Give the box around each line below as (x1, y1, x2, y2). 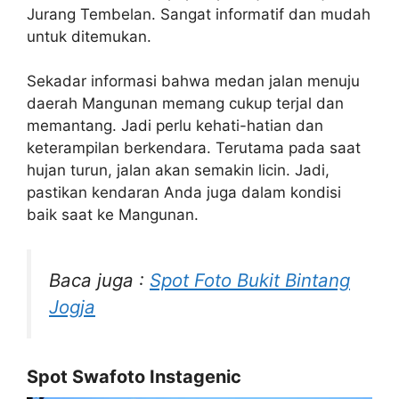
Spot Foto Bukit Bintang (150, 268, 350, 291)
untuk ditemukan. (27, 27, 151, 45)
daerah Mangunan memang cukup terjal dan (27, 94, 344, 112)
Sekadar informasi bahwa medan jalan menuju (27, 72, 360, 90)
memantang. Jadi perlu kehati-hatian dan (27, 117, 323, 134)
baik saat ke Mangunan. (27, 206, 199, 224)
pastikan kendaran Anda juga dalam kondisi (27, 183, 341, 201)
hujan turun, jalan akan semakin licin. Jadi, (27, 161, 330, 179)
